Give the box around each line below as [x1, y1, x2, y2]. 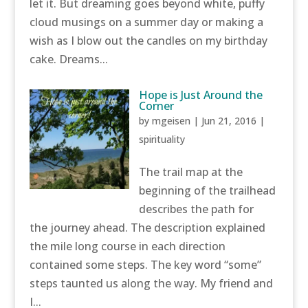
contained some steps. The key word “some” [29, 257, 261, 272]
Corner [139, 98, 175, 113]
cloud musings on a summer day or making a [29, 14, 263, 30]
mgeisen [152, 114, 191, 127]
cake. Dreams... [29, 52, 108, 67]
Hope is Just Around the [139, 87, 263, 102]
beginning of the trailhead [139, 183, 276, 198]
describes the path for [139, 201, 254, 217]
